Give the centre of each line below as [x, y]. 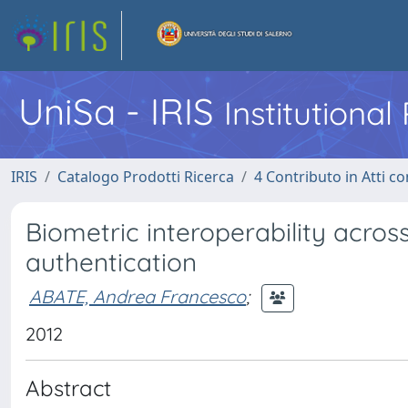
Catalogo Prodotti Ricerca [146, 177]
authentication [111, 262]
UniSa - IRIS [121, 111]
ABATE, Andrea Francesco [138, 296]
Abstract [68, 388]
